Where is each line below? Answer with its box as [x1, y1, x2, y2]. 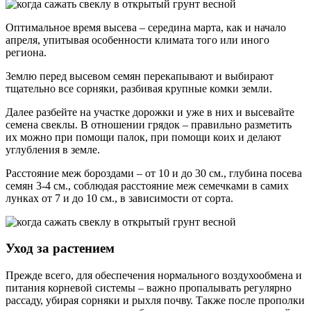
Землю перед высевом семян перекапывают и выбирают [6, 69, 274, 82]
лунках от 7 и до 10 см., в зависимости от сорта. [6, 192, 233, 204]
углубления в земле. [6, 143, 100, 155]
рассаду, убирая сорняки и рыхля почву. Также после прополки [6, 294, 305, 306]
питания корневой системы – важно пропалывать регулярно [6, 282, 292, 294]
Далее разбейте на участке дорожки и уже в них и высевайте [6, 106, 294, 118]
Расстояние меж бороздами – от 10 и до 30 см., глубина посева [6, 167, 302, 179]
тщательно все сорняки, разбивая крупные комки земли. [6, 82, 272, 94]
